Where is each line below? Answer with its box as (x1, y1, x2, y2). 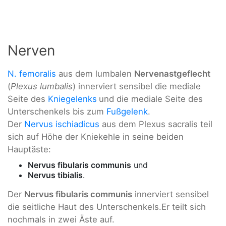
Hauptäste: (8, 144, 51, 154)
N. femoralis (8, 68, 56, 79)
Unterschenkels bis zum (8, 106, 106, 117)
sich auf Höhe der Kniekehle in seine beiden (8, 131, 184, 142)
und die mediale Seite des (99, 93, 203, 104)
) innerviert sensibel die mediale (73, 81, 201, 91)
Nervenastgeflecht (134, 68, 210, 79)
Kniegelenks (48, 93, 97, 104)
